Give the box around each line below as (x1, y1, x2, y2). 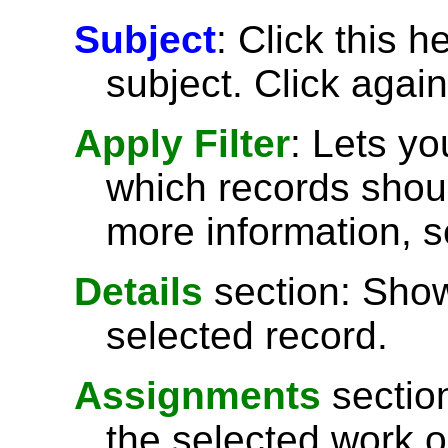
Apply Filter (74, 122, 290, 165)
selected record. (106, 314, 388, 357)
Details (74, 270, 203, 313)
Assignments (74, 374, 321, 417)
